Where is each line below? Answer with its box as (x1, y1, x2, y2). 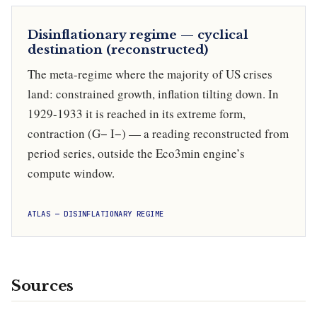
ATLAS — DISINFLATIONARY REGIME (28, 209, 164, 219)
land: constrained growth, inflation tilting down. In (28, 85, 279, 102)
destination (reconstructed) (28, 41, 208, 57)
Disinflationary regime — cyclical (28, 26, 248, 42)
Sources (11, 277, 74, 296)
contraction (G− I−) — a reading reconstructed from (28, 125, 289, 142)
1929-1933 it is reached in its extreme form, (28, 105, 246, 122)
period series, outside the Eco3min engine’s (28, 144, 245, 161)
